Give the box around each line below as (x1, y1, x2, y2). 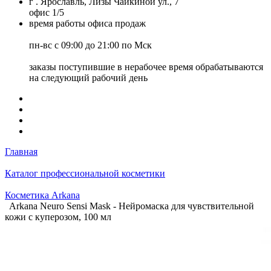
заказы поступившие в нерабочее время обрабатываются (29, 62, 263, 72)
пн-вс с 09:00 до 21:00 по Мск (29, 40, 152, 50)
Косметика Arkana (5, 190, 80, 200)
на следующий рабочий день (29, 73, 148, 83)
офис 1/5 (29, 7, 64, 18)
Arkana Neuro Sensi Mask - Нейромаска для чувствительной (9, 201, 254, 211)
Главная (5, 146, 38, 157)
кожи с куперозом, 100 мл (5, 212, 111, 222)
